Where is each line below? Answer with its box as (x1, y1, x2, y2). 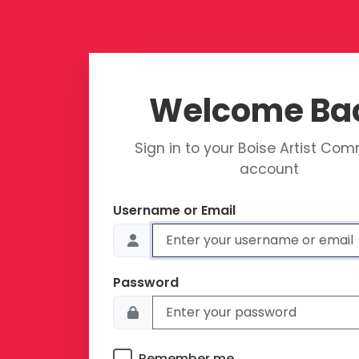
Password (113, 273, 179, 292)
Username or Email (113, 200, 236, 220)
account (240, 159, 299, 179)
